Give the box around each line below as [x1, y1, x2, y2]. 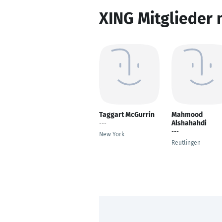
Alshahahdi [171, 119, 207, 127]
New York [99, 131, 124, 138]
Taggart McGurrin [99, 111, 155, 119]
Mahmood [171, 111, 203, 119]
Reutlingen [171, 139, 201, 146]
